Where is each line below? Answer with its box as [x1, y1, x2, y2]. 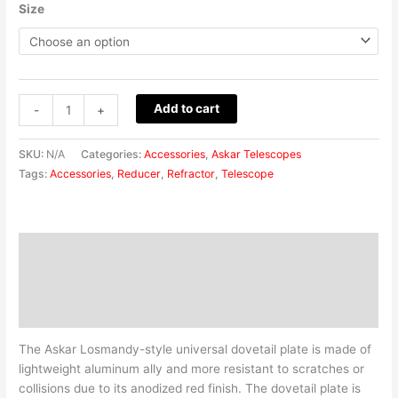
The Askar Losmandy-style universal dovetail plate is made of [19, 342, 372, 357]
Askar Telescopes [211, 147, 302, 162]
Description [19, 241, 90, 256]
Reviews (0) [19, 304, 92, 319]
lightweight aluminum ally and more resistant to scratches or [19, 362, 365, 377]
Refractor [167, 167, 216, 181]
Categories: [81, 147, 145, 162]
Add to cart [153, 101, 219, 116]
